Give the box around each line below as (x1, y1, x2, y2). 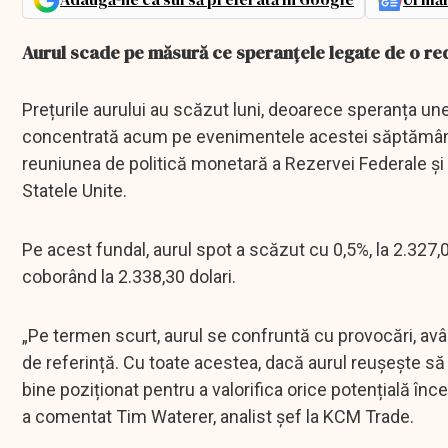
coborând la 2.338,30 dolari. (22, 266, 240, 288)
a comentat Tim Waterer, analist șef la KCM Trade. (22, 406, 414, 428)
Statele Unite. (22, 180, 127, 202)
